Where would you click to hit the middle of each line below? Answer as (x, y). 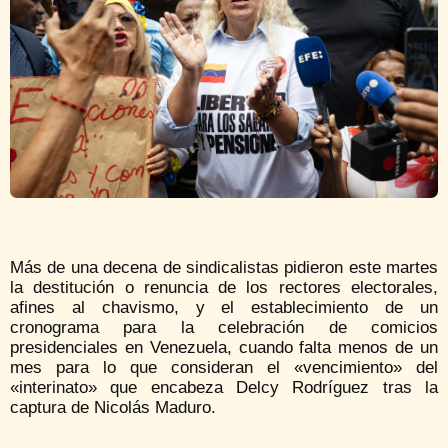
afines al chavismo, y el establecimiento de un (224, 308)
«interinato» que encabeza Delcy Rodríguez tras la (224, 388)
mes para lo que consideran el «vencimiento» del (224, 368)
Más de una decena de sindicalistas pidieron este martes (224, 268)
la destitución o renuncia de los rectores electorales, (224, 288)
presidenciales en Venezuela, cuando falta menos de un (224, 348)
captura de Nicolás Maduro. (113, 408)
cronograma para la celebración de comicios (224, 328)
